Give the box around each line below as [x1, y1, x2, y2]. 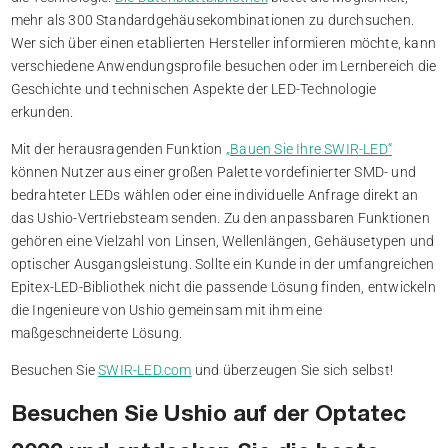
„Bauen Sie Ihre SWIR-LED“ [225, 140, 392, 157]
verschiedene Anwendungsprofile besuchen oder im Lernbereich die [10, 57, 437, 74]
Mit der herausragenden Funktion [10, 140, 226, 157]
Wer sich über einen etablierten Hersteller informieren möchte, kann [10, 34, 436, 51]
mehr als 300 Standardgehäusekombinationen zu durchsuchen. [10, 11, 414, 28]
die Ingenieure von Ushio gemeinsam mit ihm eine [10, 301, 322, 318]
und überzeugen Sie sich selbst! [191, 361, 393, 378]
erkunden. [10, 103, 74, 120]
